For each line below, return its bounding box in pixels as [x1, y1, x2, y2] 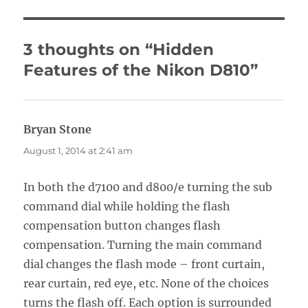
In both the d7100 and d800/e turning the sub [23, 179, 273, 194]
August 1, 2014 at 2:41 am [23, 144, 133, 156]
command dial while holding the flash [23, 199, 231, 213]
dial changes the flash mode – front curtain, [23, 256, 265, 271]
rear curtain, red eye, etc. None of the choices [23, 276, 269, 290]
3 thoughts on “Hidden [23, 39, 214, 59]
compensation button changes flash [23, 218, 221, 232]
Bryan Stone [23, 122, 92, 136]
